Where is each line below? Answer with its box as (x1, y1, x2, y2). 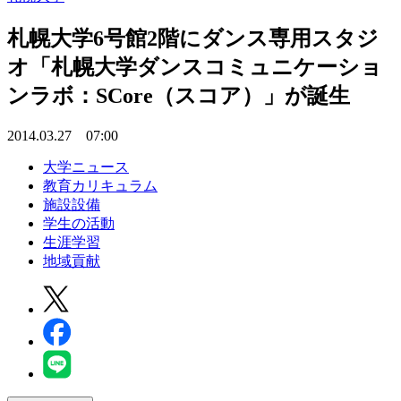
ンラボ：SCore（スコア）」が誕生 (7, 83, 350, 107)
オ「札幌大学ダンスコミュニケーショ (7, 55, 382, 79)
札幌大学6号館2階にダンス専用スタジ (7, 26, 379, 50)
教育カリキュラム (43, 177, 158, 193)
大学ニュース (43, 158, 129, 175)
